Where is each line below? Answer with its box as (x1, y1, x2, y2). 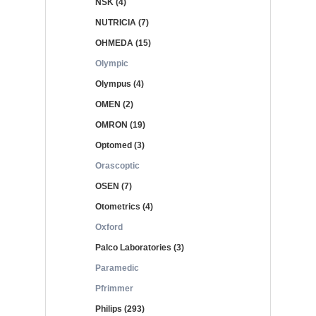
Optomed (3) (95, 140, 145, 150)
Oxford (95, 222, 123, 232)
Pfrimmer (95, 284, 133, 293)
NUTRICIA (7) (95, 18, 149, 28)
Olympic (95, 59, 128, 68)
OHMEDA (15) (95, 38, 151, 48)
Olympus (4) (95, 79, 144, 89)
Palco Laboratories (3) (95, 243, 184, 253)
